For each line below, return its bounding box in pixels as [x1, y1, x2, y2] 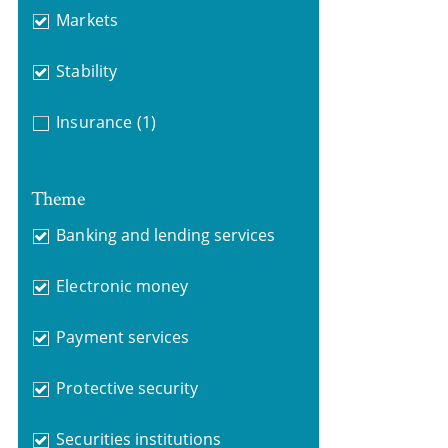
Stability [56, 60, 117, 82]
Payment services [56, 325, 189, 348]
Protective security [56, 376, 199, 399]
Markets [56, 9, 118, 31]
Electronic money [56, 274, 188, 297]
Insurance [56, 111, 132, 133]
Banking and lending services [56, 223, 276, 246]
